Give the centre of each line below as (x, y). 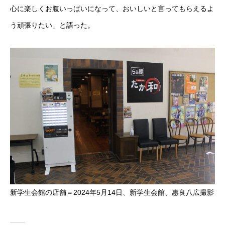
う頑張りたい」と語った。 (52, 25)
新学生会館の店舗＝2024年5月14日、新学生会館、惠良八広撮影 (112, 192)
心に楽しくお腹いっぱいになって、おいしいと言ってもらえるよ (112, 9)
